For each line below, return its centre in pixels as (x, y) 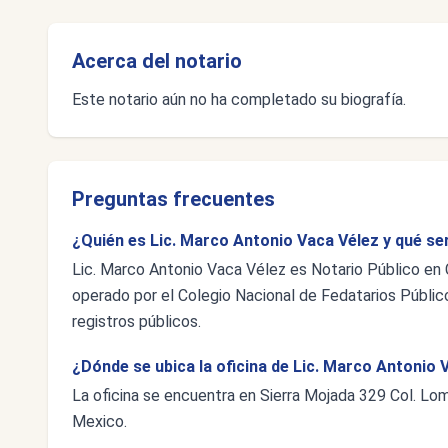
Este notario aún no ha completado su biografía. (239, 99)
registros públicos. (136, 321)
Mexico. (99, 421)
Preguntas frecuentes (173, 199)
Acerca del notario (157, 61)
